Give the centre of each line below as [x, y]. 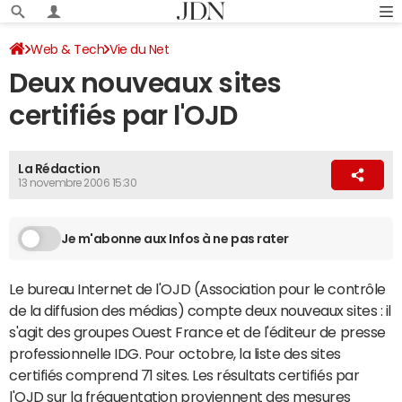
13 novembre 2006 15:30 [78, 183]
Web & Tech [68, 49]
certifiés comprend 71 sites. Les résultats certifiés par [184, 375]
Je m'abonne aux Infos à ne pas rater [175, 238]
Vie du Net [140, 49]
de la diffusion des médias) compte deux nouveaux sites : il [200, 310]
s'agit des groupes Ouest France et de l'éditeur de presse [197, 332]
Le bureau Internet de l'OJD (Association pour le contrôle [197, 289]
